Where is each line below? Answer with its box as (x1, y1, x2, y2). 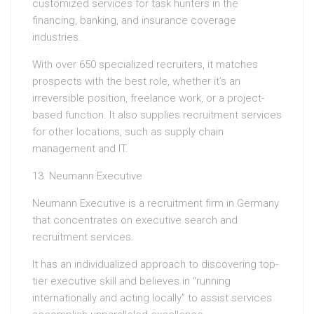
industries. (32, 31, 81, 44)
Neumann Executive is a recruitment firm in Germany (32, 197, 279, 210)
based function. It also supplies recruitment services (32, 109, 282, 122)
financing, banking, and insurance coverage (32, 14, 236, 27)
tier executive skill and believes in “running (32, 275, 231, 288)
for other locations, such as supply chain (32, 125, 224, 139)
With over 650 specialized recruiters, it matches (32, 58, 258, 71)
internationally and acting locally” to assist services (32, 292, 272, 305)
